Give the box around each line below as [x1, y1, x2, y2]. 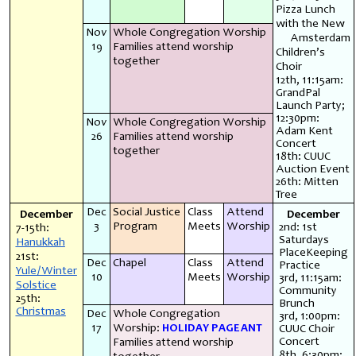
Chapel [112, 257, 146, 269]
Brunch [278, 297, 315, 310]
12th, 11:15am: [275, 74, 343, 87]
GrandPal [275, 87, 320, 99]
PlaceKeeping [278, 246, 348, 259]
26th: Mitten [275, 176, 339, 188]
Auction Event [275, 163, 350, 176]
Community [278, 284, 337, 297]
